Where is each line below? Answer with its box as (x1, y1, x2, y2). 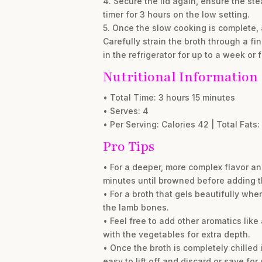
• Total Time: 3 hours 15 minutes (102, 92, 235, 102)
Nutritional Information (102, 68, 258, 86)
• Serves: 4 (102, 106, 149, 116)
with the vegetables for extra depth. (102, 229, 250, 239)
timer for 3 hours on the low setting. (102, 9, 250, 19)
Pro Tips (102, 137, 154, 156)
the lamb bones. (102, 202, 169, 212)
